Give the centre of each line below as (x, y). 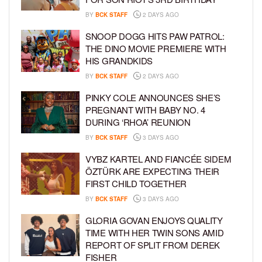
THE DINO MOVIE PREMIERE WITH (156, 49)
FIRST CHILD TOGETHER (136, 184)
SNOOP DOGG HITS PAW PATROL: (155, 36)
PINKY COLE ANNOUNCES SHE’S (153, 98)
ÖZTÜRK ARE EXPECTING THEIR (153, 171)
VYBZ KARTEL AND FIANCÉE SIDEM (158, 159)
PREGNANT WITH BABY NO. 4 (145, 110)
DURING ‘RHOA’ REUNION (138, 122)
